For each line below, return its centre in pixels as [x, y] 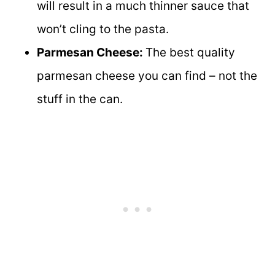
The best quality [190, 52]
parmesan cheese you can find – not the [147, 76]
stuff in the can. [80, 99]
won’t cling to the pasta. [103, 29]
